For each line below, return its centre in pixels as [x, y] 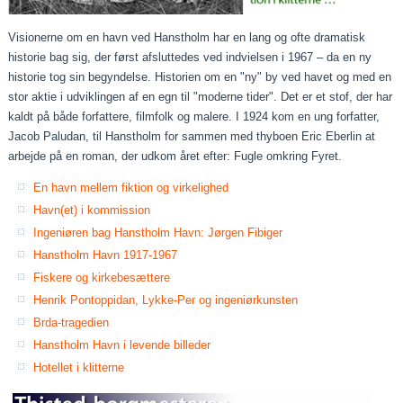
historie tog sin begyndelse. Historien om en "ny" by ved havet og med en [200, 76]
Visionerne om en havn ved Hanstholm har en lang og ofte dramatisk [187, 37]
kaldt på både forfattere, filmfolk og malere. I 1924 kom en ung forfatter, [194, 116]
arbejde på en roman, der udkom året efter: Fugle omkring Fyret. [175, 156]
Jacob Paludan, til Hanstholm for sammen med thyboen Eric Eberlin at [192, 136]
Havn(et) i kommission [92, 210]
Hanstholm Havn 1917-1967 [106, 255]
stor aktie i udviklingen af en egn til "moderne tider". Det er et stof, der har [201, 96]
